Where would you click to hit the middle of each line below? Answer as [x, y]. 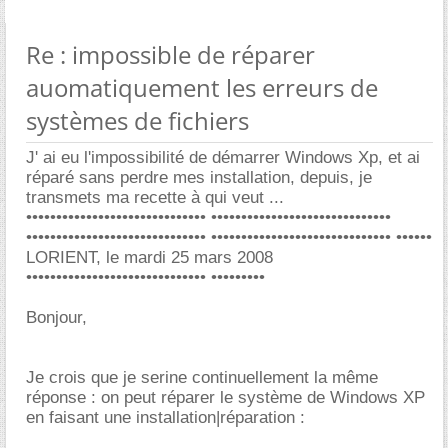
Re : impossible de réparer [170, 54]
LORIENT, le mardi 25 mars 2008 [149, 257]
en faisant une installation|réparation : [165, 417]
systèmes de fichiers [137, 120]
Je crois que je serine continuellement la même [202, 377]
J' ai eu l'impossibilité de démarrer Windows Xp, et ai [223, 157]
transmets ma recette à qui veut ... [155, 197]
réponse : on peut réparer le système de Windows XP [225, 397]
